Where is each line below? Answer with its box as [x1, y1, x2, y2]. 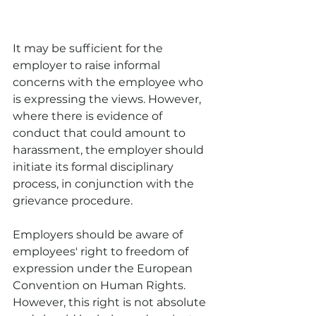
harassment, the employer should [13, 142, 207, 157]
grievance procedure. [13, 193, 133, 207]
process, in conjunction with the [13, 176, 197, 190]
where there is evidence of [13, 109, 165, 123]
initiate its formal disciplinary [13, 159, 176, 174]
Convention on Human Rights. [13, 278, 188, 292]
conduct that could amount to [13, 126, 188, 140]
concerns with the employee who [13, 75, 206, 89]
